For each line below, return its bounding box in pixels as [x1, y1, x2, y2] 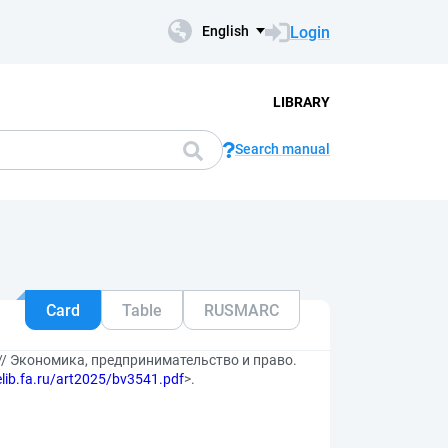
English [202, 23, 249, 39]
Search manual [235, 141, 330, 157]
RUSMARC [204, 300, 279, 320]
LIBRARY [272, 93, 330, 110]
